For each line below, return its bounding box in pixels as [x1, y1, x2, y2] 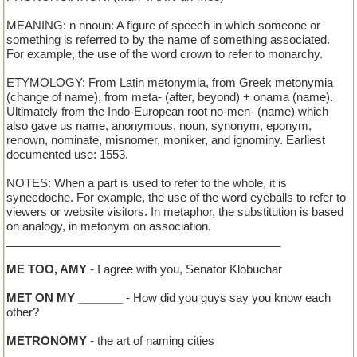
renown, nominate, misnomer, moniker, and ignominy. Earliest [6, 134, 325, 147]
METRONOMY [6, 335, 87, 347]
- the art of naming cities [87, 335, 214, 347]
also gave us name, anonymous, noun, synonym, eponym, [6, 120, 312, 132]
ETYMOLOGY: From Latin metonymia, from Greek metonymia [6, 76, 333, 89]
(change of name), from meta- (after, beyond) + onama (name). [6, 91, 333, 104]
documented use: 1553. [6, 148, 128, 161]
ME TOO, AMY [6, 263, 87, 276]
